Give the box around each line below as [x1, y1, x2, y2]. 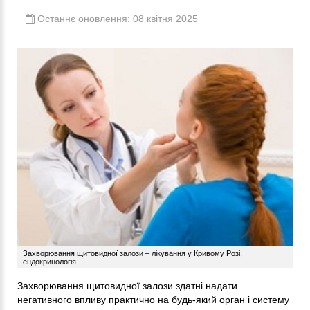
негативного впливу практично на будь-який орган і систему [17, 293, 289, 305]
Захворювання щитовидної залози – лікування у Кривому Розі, [23, 248, 242, 257]
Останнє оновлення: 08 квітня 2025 [35, 13, 198, 25]
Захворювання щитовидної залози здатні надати [17, 280, 237, 291]
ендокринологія [23, 257, 76, 266]
